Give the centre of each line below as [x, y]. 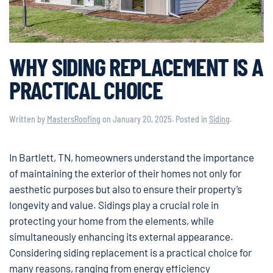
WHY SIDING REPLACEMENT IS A [136, 66]
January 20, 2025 [142, 119]
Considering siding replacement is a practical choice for [130, 252]
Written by [28, 119]
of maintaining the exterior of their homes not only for [125, 173]
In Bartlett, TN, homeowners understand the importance [132, 157]
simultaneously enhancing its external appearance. [121, 236]
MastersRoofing [74, 119]
